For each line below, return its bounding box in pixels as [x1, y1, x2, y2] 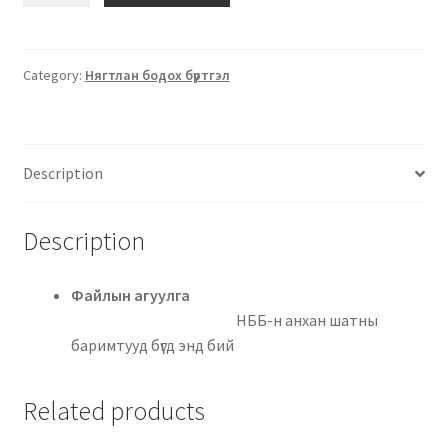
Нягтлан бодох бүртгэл [84, 66, 230, 85]
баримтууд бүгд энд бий [70, 334, 234, 355]
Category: [22, 66, 85, 85]
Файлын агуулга [70, 284, 421, 305]
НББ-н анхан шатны [235, 309, 378, 330]
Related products [22, 395, 205, 428]
